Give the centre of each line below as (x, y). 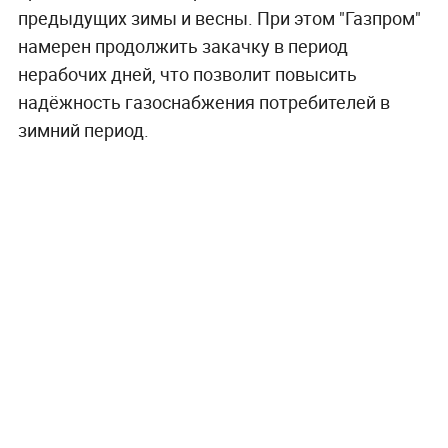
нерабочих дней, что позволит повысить (187, 74)
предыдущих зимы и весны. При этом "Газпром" (219, 18)
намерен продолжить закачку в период (182, 46)
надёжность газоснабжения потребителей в (203, 102)
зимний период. (83, 130)
